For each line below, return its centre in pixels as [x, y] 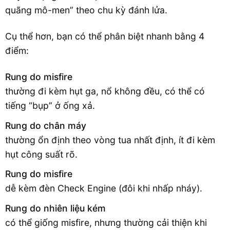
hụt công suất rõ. [41, 154]
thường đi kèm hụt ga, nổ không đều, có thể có [105, 91]
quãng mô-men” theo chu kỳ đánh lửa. [86, 10]
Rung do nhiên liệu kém [55, 208]
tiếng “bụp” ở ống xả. [50, 106]
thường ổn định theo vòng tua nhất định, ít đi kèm [110, 140]
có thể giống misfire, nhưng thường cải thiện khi [106, 222]
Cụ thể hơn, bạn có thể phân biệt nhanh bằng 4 [105, 36]
